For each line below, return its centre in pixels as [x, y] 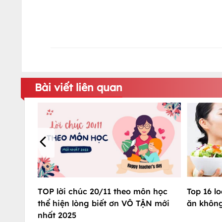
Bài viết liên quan [79, 87]
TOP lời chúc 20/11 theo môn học [103, 191]
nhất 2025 [57, 215]
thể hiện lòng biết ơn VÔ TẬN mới [104, 203]
